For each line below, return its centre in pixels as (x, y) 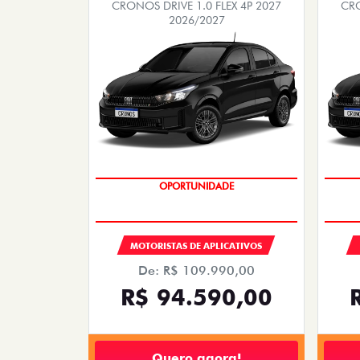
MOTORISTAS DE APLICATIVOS (196, 245)
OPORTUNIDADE (196, 186)
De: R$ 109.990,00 (196, 270)
